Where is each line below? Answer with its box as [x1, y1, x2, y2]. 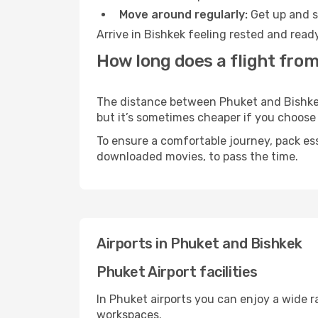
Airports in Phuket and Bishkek [97, 235, 302, 252]
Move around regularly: [119, 8, 248, 21]
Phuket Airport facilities [97, 263, 258, 280]
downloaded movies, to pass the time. [97, 150, 298, 163]
